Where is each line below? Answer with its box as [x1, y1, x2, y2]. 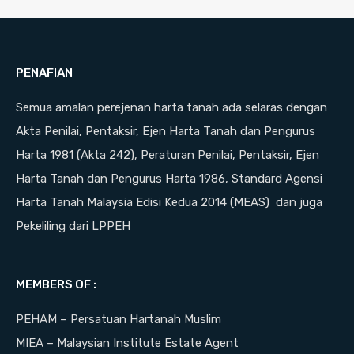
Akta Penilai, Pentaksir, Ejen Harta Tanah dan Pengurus [16, 124, 315, 139]
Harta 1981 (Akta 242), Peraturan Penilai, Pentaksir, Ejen [16, 148, 319, 163]
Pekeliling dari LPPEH [16, 219, 130, 234]
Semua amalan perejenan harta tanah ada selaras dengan [16, 100, 327, 115]
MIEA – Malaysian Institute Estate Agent [16, 336, 239, 351]
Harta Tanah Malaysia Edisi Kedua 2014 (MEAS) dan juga [16, 195, 322, 210]
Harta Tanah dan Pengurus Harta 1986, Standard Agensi [16, 171, 322, 186]
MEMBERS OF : [16, 277, 96, 292]
